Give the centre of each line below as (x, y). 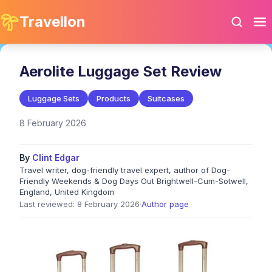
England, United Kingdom (67, 192)
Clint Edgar (56, 158)
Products (114, 98)
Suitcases (166, 98)
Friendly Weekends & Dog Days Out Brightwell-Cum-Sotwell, (134, 181)
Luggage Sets (54, 98)
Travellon (53, 22)
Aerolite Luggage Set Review (121, 71)
